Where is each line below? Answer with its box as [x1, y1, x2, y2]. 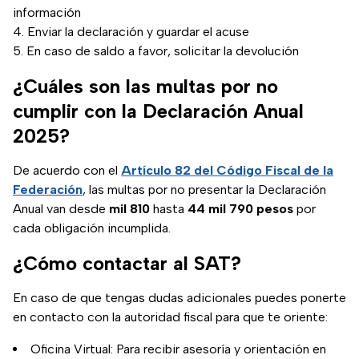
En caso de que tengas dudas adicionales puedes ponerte [13, 290, 346, 306]
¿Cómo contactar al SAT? [13, 252, 241, 276]
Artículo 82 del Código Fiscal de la [121, 163, 333, 179]
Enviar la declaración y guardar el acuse [27, 24, 249, 40]
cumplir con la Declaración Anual [13, 99, 304, 123]
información [13, 5, 81, 21]
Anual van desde [13, 201, 109, 217]
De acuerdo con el [13, 163, 121, 179]
